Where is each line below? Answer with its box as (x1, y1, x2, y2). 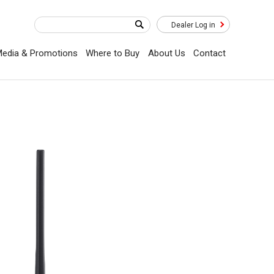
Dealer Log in (171, 21, 215, 29)
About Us (147, 48, 185, 59)
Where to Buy (86, 48, 140, 59)
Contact (193, 48, 226, 59)
